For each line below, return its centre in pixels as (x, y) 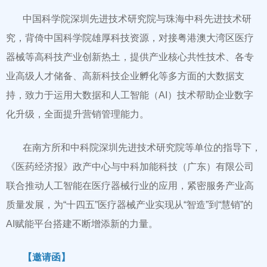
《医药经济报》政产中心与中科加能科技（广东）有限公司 (130, 167)
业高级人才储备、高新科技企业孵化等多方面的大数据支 (125, 76)
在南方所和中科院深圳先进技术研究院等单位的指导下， (142, 148)
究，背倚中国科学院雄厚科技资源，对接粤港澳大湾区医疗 (130, 38)
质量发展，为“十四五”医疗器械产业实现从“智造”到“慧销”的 (129, 205)
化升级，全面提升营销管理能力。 (77, 114)
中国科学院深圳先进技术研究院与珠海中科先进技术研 (137, 19)
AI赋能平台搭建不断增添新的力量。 (82, 224)
